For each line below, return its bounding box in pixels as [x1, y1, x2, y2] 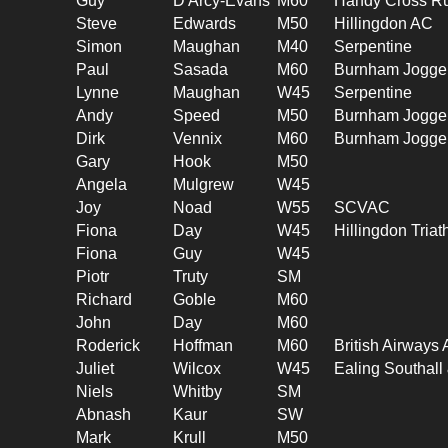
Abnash [76, 405, 132, 423]
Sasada [173, 60, 229, 78]
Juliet [76, 359, 115, 377]
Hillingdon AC [334, 14, 434, 32]
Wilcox [173, 359, 222, 377]
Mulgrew [173, 175, 235, 193]
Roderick [76, 336, 141, 354]
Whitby [173, 382, 223, 400]
